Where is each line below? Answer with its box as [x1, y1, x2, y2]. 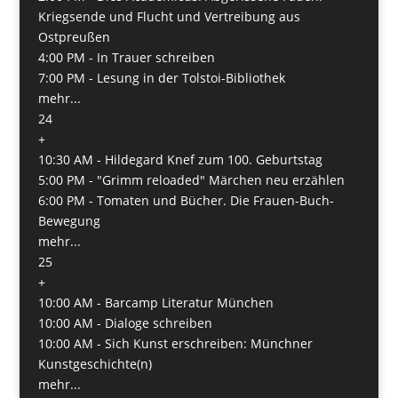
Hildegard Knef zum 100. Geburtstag [104, 150, 322, 168]
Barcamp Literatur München [104, 293, 274, 311]
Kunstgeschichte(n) [37, 354, 152, 372]
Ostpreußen [37, 28, 110, 45]
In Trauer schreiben [96, 48, 215, 66]
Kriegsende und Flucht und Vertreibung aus [37, 7, 300, 25]
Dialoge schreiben [104, 314, 212, 331]
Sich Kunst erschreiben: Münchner [104, 334, 313, 352]
